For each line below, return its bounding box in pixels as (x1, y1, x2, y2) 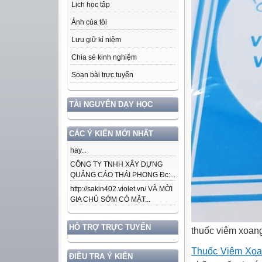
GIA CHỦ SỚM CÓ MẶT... (70, 195, 150, 204)
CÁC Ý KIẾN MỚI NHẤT (69, 129, 153, 139)
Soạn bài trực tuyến (71, 71, 133, 80)
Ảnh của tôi (71, 18, 107, 27)
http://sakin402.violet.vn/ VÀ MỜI (70, 185, 173, 194)
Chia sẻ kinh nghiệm (71, 53, 137, 62)
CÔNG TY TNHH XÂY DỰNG (70, 160, 163, 169)
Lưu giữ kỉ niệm (71, 36, 121, 44)
